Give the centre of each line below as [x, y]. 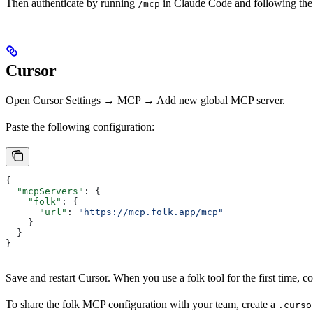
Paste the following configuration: [80, 126]
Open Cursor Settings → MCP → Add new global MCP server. [145, 100]
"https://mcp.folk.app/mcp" [151, 212]
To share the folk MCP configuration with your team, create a [142, 304]
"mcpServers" [45, 191]
